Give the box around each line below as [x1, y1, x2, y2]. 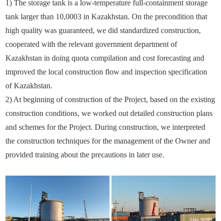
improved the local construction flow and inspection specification [5, 68, 208, 76]
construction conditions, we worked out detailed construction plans [5, 109, 213, 118]
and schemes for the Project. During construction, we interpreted [5, 123, 206, 132]
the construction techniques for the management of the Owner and [5, 137, 211, 146]
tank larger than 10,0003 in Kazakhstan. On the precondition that [5, 12, 208, 21]
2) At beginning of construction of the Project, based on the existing [5, 95, 216, 104]
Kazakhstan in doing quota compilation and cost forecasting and [5, 54, 205, 63]
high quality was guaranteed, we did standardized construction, [5, 26, 201, 35]
